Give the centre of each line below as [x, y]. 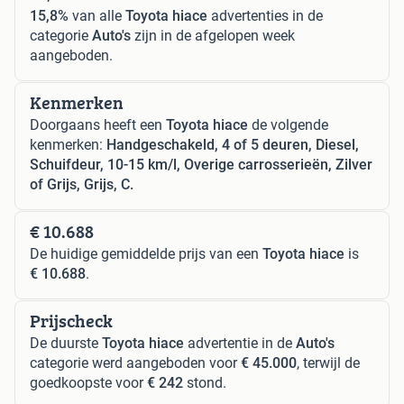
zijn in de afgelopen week [213, 36]
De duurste [66, 344]
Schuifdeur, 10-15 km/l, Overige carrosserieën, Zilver [201, 165]
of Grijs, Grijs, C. [82, 185]
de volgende [288, 125]
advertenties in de [265, 16]
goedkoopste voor [88, 383]
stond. [205, 383]
